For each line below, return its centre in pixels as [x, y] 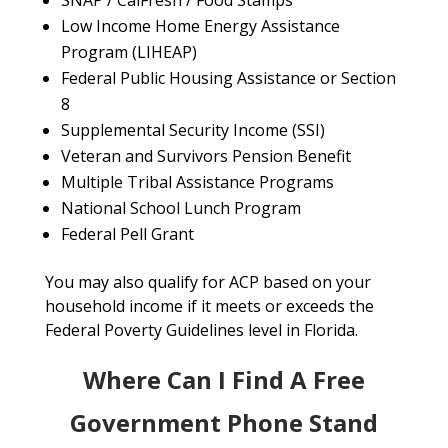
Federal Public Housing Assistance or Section [228, 78]
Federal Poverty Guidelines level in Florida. [201, 330]
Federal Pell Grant [127, 234]
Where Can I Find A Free [223, 380]
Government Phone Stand [223, 423]
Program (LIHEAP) [128, 52]
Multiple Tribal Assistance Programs [197, 182]
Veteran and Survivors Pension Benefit [205, 156]
